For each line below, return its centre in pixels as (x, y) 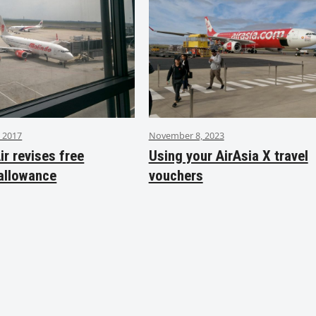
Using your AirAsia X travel (228, 156)
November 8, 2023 (186, 136)
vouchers (176, 176)
